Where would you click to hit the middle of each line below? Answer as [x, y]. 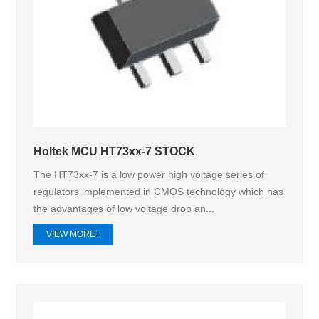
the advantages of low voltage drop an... [124, 208]
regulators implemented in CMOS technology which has [159, 191]
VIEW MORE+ [74, 235]
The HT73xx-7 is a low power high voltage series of [149, 174]
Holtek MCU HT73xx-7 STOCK [115, 151]
